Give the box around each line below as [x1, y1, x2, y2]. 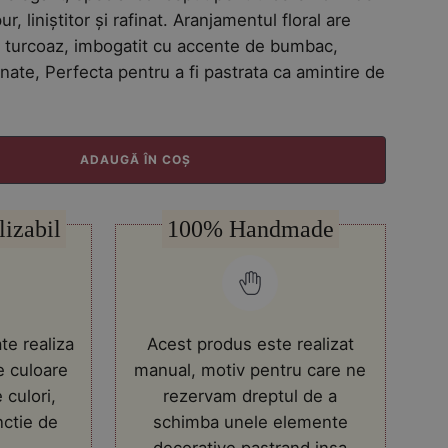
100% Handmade [166, 216, 334, 242]
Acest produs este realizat [146, 334, 354, 354]
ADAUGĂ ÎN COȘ [79, 152, 191, 167]
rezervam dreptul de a [163, 386, 338, 406]
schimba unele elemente [152, 412, 348, 432]
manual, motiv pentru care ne [134, 360, 367, 380]
